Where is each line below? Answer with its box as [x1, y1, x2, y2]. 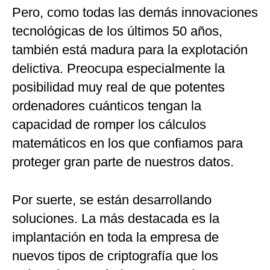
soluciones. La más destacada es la [12, 211, 219, 227]
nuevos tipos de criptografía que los [12, 248, 218, 264]
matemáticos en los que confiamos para [12, 136, 243, 151]
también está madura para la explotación [12, 42, 248, 58]
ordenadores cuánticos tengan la [12, 98, 201, 114]
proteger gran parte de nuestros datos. [12, 154, 234, 170]
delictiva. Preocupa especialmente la [12, 61, 225, 77]
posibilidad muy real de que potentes [12, 80, 225, 95]
